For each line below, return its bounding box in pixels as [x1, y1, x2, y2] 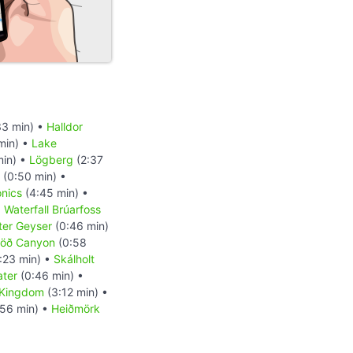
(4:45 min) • [22, 185, 88, 199]
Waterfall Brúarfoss [4, 202, 101, 216]
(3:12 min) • [44, 284, 108, 299]
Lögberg [29, 152, 73, 166]
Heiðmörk [51, 301, 100, 315]
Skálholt [54, 251, 95, 266]
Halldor [46, 119, 83, 133]
